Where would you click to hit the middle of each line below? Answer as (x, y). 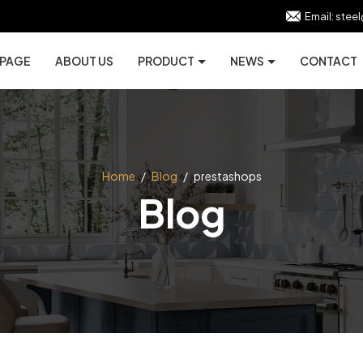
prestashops (227, 176)
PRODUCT (167, 61)
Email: (319, 17)
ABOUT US (84, 61)
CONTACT (329, 61)
